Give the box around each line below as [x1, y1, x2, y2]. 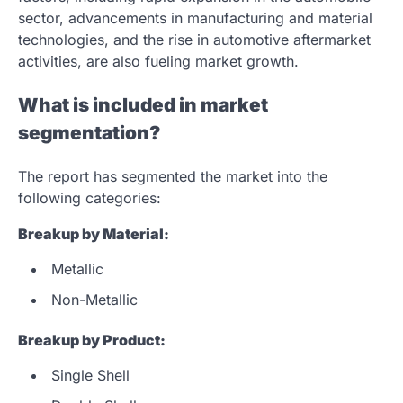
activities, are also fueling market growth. [18, 52, 299, 71]
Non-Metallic [51, 290, 138, 309]
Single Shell [51, 365, 130, 384]
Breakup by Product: [18, 330, 166, 349]
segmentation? [18, 121, 160, 145]
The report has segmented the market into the [18, 166, 327, 185]
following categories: [18, 188, 161, 207]
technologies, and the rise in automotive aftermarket [18, 31, 371, 49]
